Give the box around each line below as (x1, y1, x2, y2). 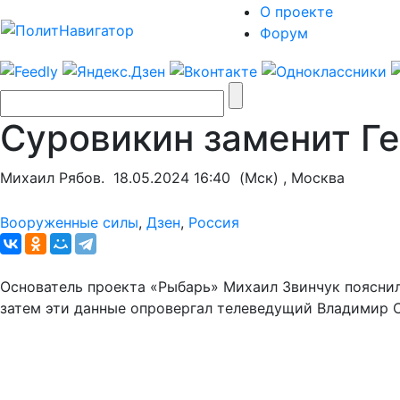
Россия (188, 212, 239, 231)
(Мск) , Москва (230, 168, 345, 187)
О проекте (260, 3, 333, 21)
